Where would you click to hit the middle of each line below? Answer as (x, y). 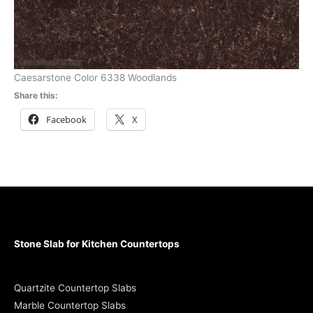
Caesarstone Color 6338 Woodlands (95, 78)
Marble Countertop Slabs (70, 305)
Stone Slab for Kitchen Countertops (97, 243)
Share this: (36, 96)
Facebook (66, 120)
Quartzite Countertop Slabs (75, 287)
